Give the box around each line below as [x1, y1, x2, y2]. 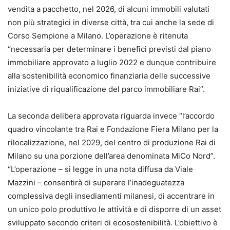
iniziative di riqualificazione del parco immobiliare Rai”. [8, 84, 205, 94]
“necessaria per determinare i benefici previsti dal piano [8, 44, 211, 54]
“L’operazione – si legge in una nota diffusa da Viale [8, 164, 193, 175]
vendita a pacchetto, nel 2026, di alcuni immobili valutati [8, 4, 209, 14]
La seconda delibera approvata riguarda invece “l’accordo [8, 111, 215, 121]
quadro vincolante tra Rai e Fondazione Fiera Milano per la [8, 124, 218, 135]
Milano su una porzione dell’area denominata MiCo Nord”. [8, 151, 215, 161]
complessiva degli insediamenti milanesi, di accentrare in [8, 191, 215, 201]
